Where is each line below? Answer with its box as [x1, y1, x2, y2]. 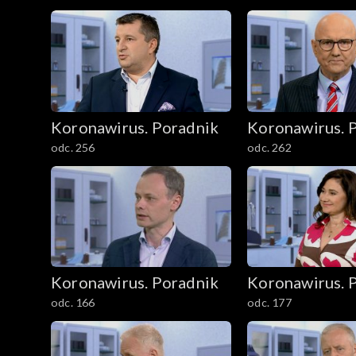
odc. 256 [51, 140, 95, 154]
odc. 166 [51, 296, 95, 310]
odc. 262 [247, 140, 292, 154]
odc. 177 [247, 296, 292, 310]
